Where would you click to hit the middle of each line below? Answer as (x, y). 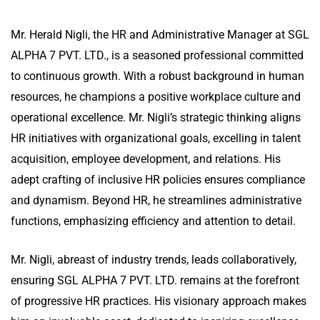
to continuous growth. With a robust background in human (157, 76)
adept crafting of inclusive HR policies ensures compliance (158, 180)
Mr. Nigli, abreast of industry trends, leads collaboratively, (154, 260)
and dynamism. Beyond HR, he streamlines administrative (156, 201)
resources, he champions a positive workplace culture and (156, 97)
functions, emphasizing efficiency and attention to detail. (155, 221)
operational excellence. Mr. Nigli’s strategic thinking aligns (156, 118)
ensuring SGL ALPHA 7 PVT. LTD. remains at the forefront (155, 281)
